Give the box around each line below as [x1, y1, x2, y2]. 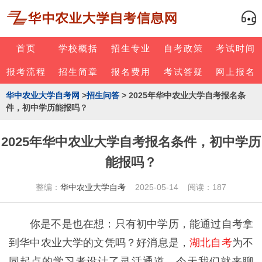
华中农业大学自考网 [6, 91, 80, 100]
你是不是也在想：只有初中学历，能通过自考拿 [30, 218, 253, 230]
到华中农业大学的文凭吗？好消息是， [9, 237, 190, 249]
